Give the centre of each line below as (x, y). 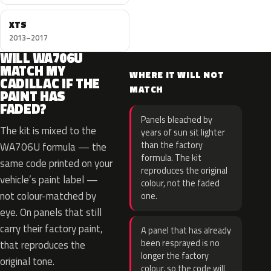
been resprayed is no (180, 243)
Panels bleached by (177, 120)
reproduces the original (184, 171)
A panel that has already (186, 230)
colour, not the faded (180, 183)
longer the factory (175, 256)
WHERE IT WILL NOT (177, 75)
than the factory (172, 145)
